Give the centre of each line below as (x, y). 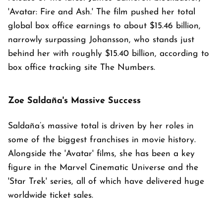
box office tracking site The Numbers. (82, 68)
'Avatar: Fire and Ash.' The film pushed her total (102, 12)
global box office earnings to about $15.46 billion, (104, 26)
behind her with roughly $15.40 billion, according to (109, 54)
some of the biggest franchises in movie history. (102, 140)
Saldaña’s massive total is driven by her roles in (101, 126)
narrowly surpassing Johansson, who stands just (101, 40)
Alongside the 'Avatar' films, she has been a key (101, 154)
